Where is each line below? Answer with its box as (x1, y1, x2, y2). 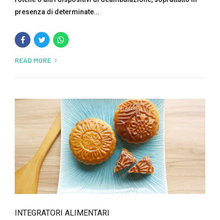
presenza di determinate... (15, 8, 100, 16)
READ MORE (15, 56, 51, 64)
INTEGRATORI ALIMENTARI (15, 208, 110, 218)
